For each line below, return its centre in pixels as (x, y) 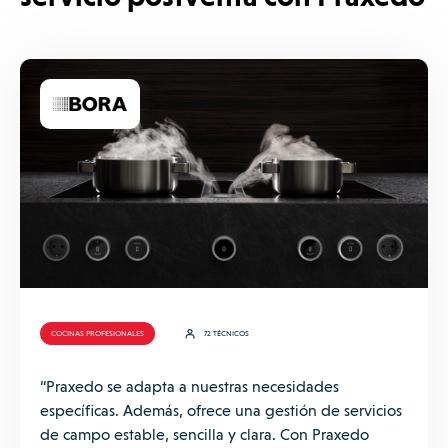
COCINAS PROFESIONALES (97, 334)
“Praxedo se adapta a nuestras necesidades (189, 387)
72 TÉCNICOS (226, 334)
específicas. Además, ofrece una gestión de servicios (221, 411)
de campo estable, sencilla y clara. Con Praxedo (204, 435)
